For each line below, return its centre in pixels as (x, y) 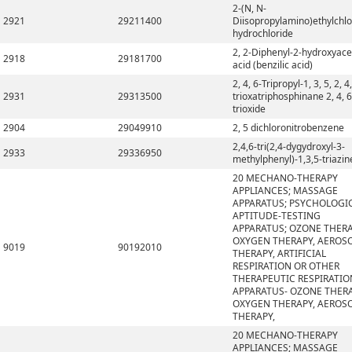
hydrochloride (263, 33)
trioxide (249, 109)
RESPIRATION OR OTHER (286, 266)
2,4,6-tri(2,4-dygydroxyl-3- (289, 147)
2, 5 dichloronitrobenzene (288, 128)
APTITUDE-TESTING (277, 216)
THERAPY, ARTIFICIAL (279, 253)
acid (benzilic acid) (273, 65)
